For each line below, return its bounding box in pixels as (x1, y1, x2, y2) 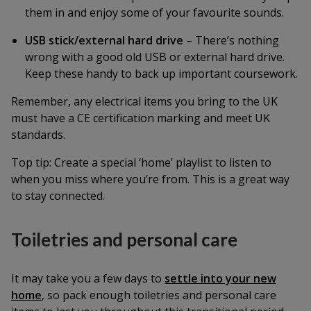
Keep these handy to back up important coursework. (25, 66, 298, 81)
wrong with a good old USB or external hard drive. (25, 49, 285, 65)
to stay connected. (11, 188, 105, 203)
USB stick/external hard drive (25, 33, 183, 48)
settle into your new (165, 271, 276, 286)
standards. (11, 127, 65, 142)
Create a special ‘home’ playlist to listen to (51, 155, 271, 170)
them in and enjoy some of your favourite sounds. (25, 5, 284, 20)
